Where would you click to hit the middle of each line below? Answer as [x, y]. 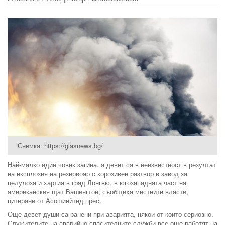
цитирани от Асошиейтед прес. [54, 201]
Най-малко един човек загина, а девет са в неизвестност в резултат [112, 165]
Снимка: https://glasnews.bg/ [60, 146]
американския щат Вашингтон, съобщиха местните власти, [98, 192]
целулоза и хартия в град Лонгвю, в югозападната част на [97, 183]
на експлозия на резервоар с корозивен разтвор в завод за [97, 174]
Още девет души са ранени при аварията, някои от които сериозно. [110, 214]
